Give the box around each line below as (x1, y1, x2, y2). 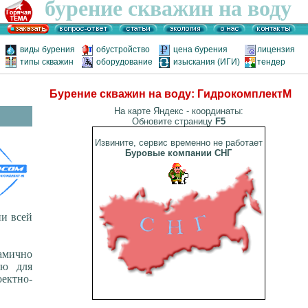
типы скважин (20, 57, 74, 67)
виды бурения (20, 45, 75, 54)
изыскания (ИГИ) (173, 57, 240, 67)
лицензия (257, 45, 295, 54)
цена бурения (173, 45, 236, 54)
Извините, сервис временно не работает (94, 137, 263, 148)
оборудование (96, 57, 153, 67)
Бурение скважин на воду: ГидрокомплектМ (49, 87, 291, 100)
